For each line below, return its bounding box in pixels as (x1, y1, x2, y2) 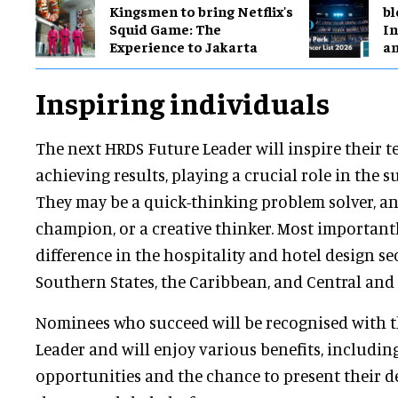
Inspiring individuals (36, 84, 330, 122)
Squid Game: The (109, 19, 221, 37)
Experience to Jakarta (109, 36, 258, 55)
